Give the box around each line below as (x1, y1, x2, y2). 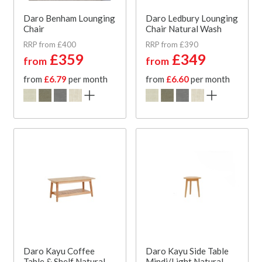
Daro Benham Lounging (23, 12, 115, 23)
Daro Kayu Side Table (146, 245, 229, 256)
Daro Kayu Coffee (23, 245, 95, 256)
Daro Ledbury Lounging (146, 12, 238, 23)
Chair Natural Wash (146, 23, 222, 34)
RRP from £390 (146, 39, 198, 49)
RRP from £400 (23, 39, 76, 49)
